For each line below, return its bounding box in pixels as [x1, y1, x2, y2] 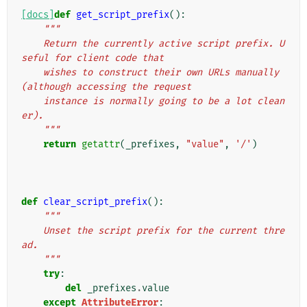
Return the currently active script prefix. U [21, 38, 43, 50]
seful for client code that [21, 52, 164, 64]
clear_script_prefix [43, 196, 147, 208]
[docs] [21, 9, 54, 21]
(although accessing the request [21, 81, 191, 93]
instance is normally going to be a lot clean [21, 95, 43, 108]
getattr [82, 138, 120, 151]
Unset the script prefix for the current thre [21, 225, 43, 237]
